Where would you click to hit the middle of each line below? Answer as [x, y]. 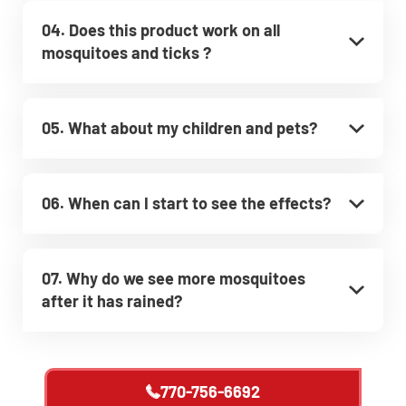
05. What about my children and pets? [179, 128]
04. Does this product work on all [161, 30]
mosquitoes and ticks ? [126, 53]
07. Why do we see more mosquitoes [174, 278]
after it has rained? [112, 301]
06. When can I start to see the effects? [186, 203]
